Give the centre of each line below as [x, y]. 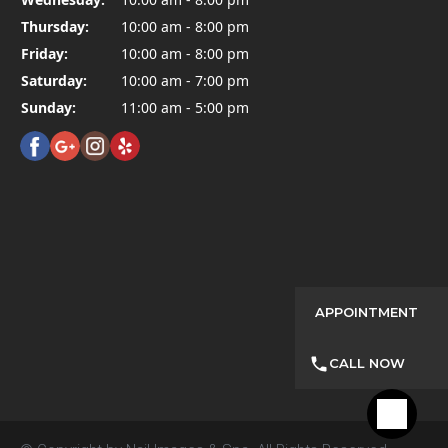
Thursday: [55, 26]
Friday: [44, 53]
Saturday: [54, 80]
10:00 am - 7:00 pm [185, 80]
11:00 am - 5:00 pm [185, 107]
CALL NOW [366, 363]
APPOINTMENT [366, 312]
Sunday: [48, 107]
